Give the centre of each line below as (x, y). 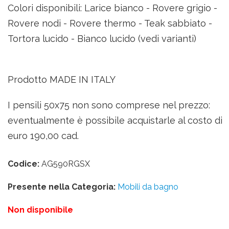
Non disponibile (40, 210)
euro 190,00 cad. (43, 136)
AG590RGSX (65, 164)
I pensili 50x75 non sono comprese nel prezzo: (109, 105)
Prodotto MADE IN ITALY (62, 79)
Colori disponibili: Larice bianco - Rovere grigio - (112, 8)
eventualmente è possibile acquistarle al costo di (115, 120)
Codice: (24, 164)
